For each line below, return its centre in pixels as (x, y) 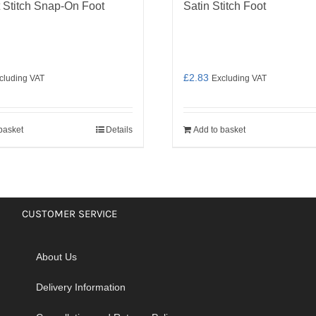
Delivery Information (80, 287)
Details (119, 130)
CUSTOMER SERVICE (69, 214)
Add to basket (219, 130)
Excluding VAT (239, 78)
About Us (56, 257)
